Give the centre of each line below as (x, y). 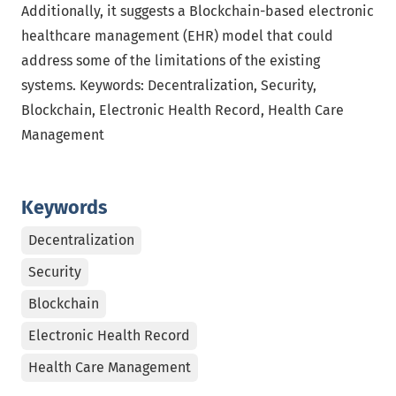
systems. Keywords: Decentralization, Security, (169, 85)
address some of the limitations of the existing (171, 61)
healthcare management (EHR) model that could (177, 36)
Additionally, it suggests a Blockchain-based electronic (198, 11)
